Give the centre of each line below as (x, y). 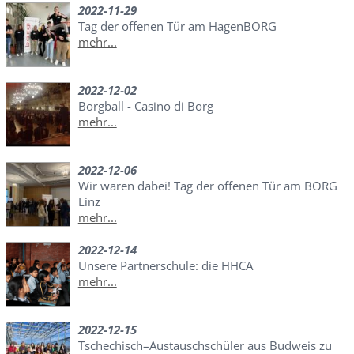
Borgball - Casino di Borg (145, 106)
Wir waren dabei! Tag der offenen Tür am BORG (207, 186)
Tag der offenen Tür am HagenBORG (177, 26)
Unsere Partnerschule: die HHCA (165, 266)
